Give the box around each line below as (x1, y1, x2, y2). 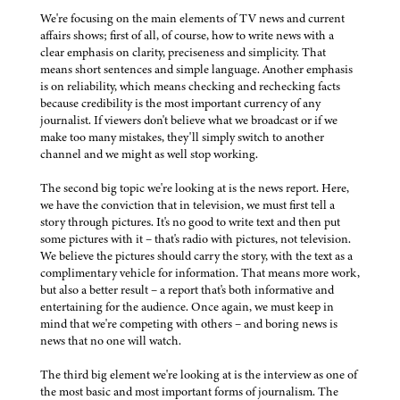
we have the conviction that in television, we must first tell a (40, 196, 335, 214)
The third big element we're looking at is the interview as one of (40, 366, 357, 384)
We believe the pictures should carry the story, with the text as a (40, 247, 353, 265)
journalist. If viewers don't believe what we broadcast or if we (40, 112, 337, 129)
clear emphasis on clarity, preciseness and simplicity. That (40, 44, 326, 62)
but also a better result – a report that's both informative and (40, 281, 334, 299)
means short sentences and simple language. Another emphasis (40, 61, 353, 79)
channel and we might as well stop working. (40, 146, 258, 163)
